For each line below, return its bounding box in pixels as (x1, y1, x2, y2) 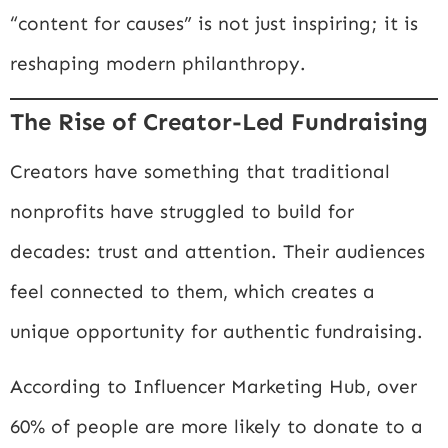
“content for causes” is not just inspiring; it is (10, 11, 418, 35)
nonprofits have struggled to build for (10, 200, 354, 224)
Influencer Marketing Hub (133, 374, 366, 398)
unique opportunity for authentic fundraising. (10, 320, 423, 344)
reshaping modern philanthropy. (10, 51, 306, 75)
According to (10, 374, 133, 398)
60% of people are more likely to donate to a (10, 414, 423, 438)
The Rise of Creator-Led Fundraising (10, 107, 428, 137)
